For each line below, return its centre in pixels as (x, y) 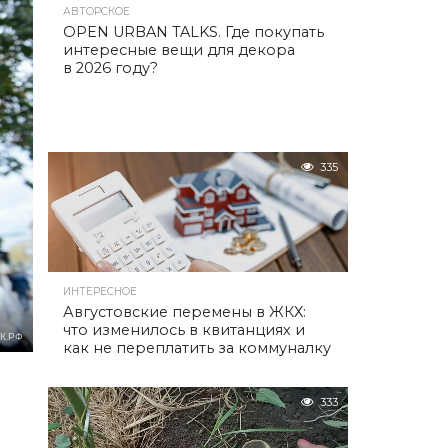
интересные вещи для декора (179, 50)
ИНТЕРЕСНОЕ (100, 291)
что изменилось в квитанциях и (184, 330)
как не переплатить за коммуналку (197, 348)
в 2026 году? (110, 68)
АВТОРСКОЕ (96, 11)
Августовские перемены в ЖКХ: (184, 312)
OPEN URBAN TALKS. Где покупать (193, 32)
